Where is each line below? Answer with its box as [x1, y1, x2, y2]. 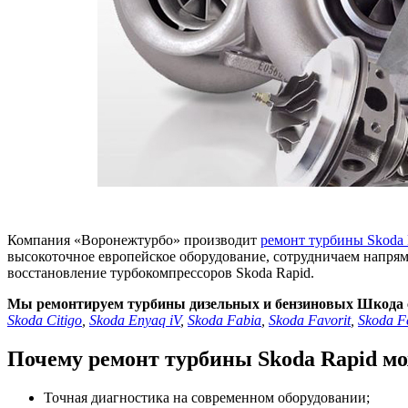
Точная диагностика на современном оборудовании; [44, 389, 370, 405]
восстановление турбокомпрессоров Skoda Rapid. [7, 264, 314, 280]
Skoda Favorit [269, 311, 351, 328]
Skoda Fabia [188, 311, 261, 328]
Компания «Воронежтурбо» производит [7, 231, 260, 248]
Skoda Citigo [7, 311, 82, 328]
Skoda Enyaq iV [89, 311, 180, 328]
